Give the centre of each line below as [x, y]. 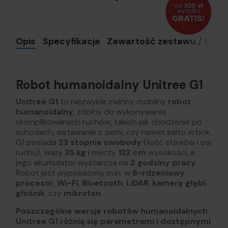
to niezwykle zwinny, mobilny [113, 101]
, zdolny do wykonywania [120, 111]
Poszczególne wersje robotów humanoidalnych [112, 211]
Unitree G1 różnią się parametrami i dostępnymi [113, 221]
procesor [35, 183]
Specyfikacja [71, 41]
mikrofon [82, 193]
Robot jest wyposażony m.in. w [74, 173]
